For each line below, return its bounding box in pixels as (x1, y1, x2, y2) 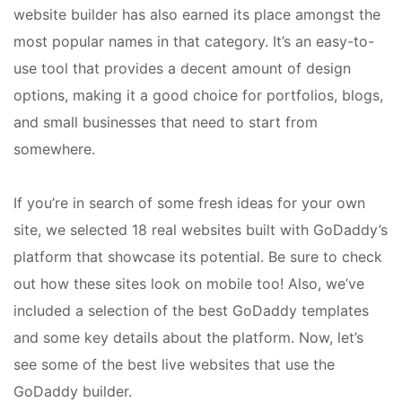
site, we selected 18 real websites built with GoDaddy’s (13, 221, 388, 240)
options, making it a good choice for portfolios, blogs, (13, 86, 383, 105)
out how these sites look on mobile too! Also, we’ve (13, 275, 364, 293)
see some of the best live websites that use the (13, 355, 335, 374)
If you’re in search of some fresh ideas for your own (13, 194, 365, 213)
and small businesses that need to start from (13, 113, 318, 132)
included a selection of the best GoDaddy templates (13, 301, 369, 320)
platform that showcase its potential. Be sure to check (13, 248, 382, 267)
